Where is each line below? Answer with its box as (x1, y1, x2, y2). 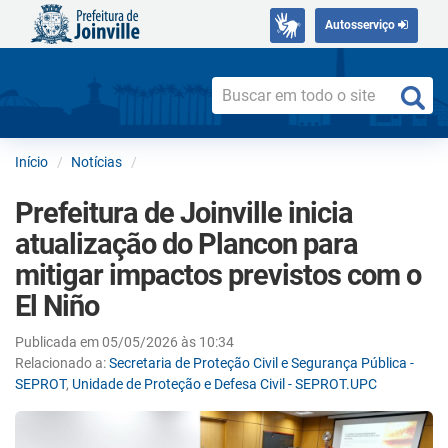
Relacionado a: (15, 354, 109, 371)
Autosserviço (325, 18, 398, 32)
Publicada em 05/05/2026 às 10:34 (15, 333, 234, 350)
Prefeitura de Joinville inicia (15, 195, 353, 230)
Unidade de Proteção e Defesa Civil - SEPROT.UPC (72, 375, 377, 392)
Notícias (71, 153, 122, 170)
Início (15, 153, 48, 170)
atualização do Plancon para (15, 226, 358, 261)
